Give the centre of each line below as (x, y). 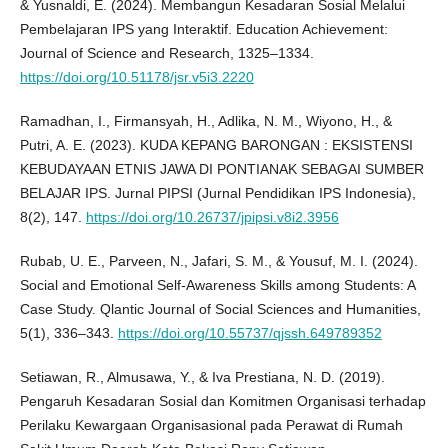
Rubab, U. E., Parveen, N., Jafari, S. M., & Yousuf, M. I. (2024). (218, 261)
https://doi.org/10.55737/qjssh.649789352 (249, 333)
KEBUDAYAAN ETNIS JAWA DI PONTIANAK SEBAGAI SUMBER (221, 169)
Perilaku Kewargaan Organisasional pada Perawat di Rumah (211, 425)
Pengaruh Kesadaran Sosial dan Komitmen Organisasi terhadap (222, 401)
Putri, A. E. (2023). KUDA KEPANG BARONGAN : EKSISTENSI (216, 145)
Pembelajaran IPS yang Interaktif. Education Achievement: (203, 29)
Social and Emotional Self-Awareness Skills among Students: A (217, 285)
